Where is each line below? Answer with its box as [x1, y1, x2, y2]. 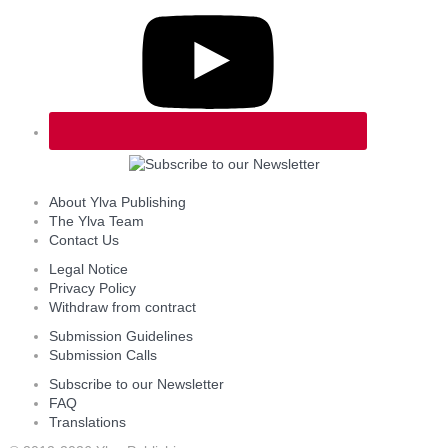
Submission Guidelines [49, 328, 193, 345]
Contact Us [49, 232, 119, 249]
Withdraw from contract [49, 299, 196, 316]
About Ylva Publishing [49, 194, 186, 211]
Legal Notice [49, 261, 128, 278]
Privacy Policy [49, 280, 136, 297]
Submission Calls [49, 347, 157, 364]
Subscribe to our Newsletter [49, 376, 224, 393]
